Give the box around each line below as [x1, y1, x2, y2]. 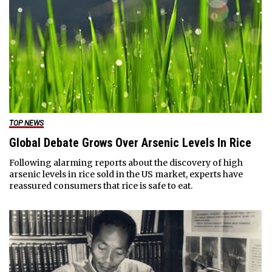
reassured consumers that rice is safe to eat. [8, 180, 192, 191]
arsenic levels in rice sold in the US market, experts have [8, 168, 243, 180]
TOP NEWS [8, 118, 44, 127]
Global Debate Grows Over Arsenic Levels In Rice [8, 135, 251, 150]
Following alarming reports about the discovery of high [8, 157, 243, 168]
